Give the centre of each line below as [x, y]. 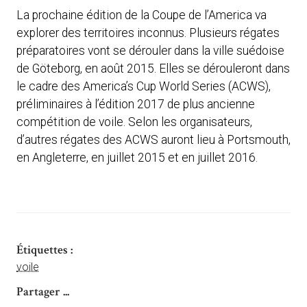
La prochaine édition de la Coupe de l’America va [142, 15]
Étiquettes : [45, 249]
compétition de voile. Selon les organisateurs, [134, 122]
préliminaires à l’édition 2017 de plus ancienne [136, 105]
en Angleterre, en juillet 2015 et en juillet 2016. [137, 158]
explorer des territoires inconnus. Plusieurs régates [148, 33]
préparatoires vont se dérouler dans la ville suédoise [150, 51]
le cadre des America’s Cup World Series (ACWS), [144, 87]
